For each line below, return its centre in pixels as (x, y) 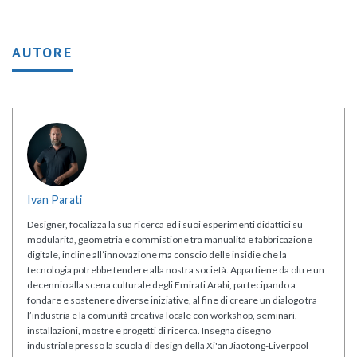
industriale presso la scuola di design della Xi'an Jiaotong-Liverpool (168, 346)
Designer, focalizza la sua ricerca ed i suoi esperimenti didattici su (165, 225)
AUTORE (42, 53)
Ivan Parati (55, 200)
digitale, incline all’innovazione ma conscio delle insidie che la (157, 255)
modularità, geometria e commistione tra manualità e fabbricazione (170, 240)
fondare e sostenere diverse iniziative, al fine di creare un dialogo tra (172, 300)
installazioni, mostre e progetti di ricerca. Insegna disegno (149, 331)
